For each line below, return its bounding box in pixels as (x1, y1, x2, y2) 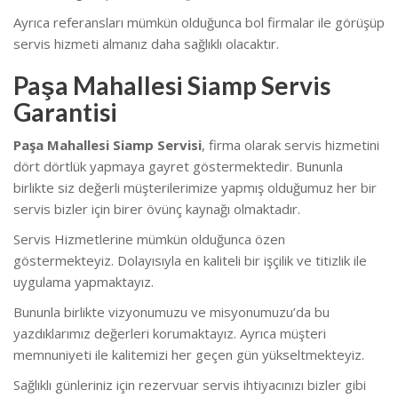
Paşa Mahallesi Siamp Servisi (13, 135, 202, 154)
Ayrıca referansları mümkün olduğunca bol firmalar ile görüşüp (13, 12, 385, 31)
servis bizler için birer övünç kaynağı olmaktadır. (13, 199, 300, 218)
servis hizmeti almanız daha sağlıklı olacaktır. (13, 34, 279, 52)
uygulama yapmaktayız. (13, 272, 154, 291)
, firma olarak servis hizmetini (202, 135, 379, 154)
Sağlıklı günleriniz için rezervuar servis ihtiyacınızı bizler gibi (13, 375, 366, 394)
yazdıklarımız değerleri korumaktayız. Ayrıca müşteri (13, 323, 326, 342)
